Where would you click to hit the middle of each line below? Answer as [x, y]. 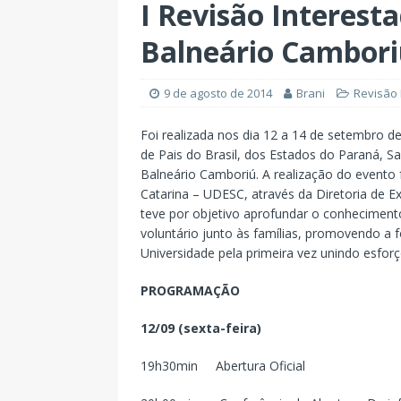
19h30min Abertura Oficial [223, 366]
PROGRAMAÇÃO [190, 291]
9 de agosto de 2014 [218, 94]
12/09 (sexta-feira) [201, 328]
